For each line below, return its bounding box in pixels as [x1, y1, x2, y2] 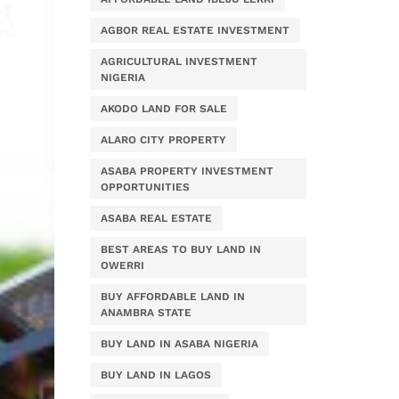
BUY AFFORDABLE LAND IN [101, 290, 245, 303]
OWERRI [101, 259, 144, 272]
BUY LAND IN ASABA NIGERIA [101, 338, 258, 350]
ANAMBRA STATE [101, 306, 191, 319]
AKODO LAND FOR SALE [101, 102, 227, 115]
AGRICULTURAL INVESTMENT [101, 55, 257, 68]
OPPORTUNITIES [101, 181, 190, 193]
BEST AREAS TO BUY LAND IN [101, 243, 261, 256]
